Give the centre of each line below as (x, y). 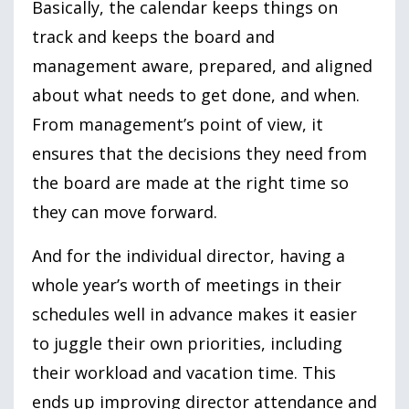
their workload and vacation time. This (184, 372)
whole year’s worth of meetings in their (187, 284)
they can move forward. (125, 211)
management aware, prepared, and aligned (202, 65)
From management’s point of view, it (178, 124)
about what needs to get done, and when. (196, 94)
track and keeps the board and (153, 36)
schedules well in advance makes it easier (194, 314)
